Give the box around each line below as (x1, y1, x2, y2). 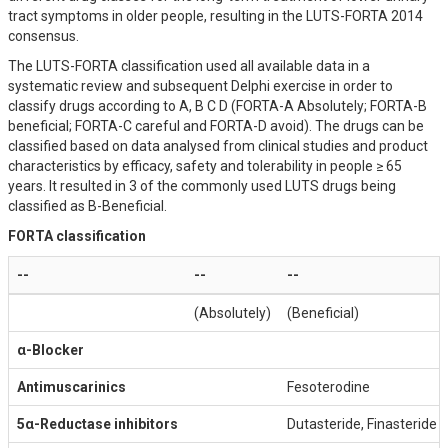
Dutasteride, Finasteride (287, 416, 437, 432)
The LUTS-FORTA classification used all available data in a (8, 58, 370, 74)
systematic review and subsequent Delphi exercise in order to (8, 78, 393, 94)
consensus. (8, 28, 79, 44)
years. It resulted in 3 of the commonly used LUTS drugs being (8, 178, 396, 194)
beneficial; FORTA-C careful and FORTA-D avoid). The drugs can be (8, 118, 424, 134)
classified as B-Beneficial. (8, 198, 167, 214)
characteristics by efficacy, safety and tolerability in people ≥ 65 (8, 158, 402, 174)
